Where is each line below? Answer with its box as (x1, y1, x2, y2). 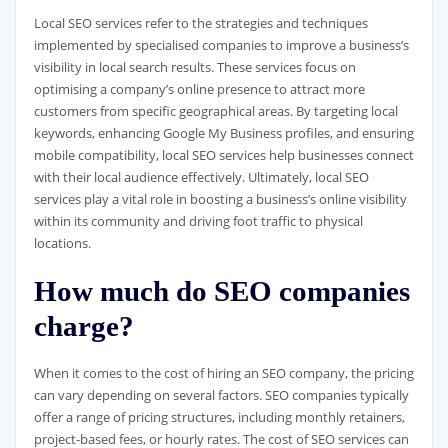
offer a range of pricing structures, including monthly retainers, (33, 408, 405, 427)
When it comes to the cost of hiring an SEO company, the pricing (33, 364, 414, 383)
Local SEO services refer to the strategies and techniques (33, 13, 368, 32)
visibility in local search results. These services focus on (33, 57, 356, 76)
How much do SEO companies (33, 275, 410, 308)
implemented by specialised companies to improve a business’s (33, 35, 409, 54)
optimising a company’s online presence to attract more (33, 79, 365, 98)
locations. (33, 233, 91, 252)
